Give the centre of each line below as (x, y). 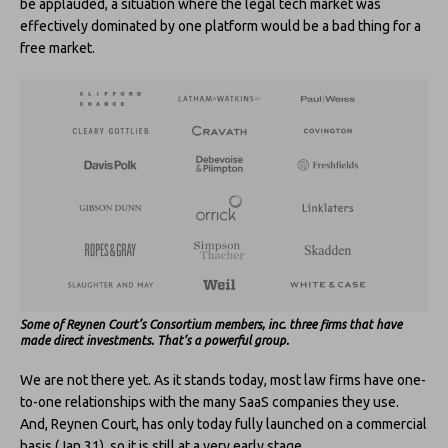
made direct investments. (87, 340)
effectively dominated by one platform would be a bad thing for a (220, 25)
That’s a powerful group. (223, 340)
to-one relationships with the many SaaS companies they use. (209, 401)
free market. (57, 47)
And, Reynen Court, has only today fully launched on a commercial (223, 423)
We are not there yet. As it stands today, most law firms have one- (223, 379)
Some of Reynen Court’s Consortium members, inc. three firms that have (211, 324)
